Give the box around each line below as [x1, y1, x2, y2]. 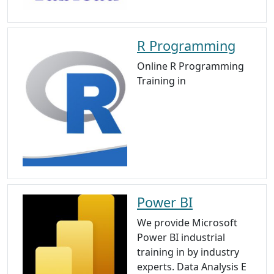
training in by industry [137, 245, 239, 259]
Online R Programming [137, 59, 244, 73]
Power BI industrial [137, 230, 225, 244]
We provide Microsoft [137, 215, 237, 229]
